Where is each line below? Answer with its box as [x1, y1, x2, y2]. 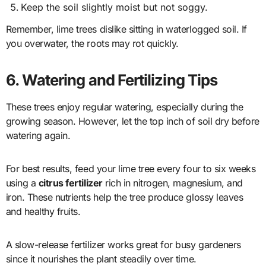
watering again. [5, 129, 71, 142]
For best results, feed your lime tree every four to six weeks [5, 163, 256, 175]
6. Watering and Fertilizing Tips [5, 71, 218, 90]
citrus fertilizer [38, 177, 103, 189]
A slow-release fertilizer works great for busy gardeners [5, 239, 241, 251]
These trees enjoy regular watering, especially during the [5, 101, 243, 113]
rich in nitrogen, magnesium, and [102, 177, 243, 189]
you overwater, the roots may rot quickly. [5, 37, 179, 50]
